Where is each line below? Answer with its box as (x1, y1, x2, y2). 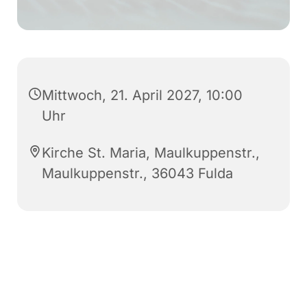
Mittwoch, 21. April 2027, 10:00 (42, 87, 243, 104)
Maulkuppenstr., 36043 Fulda (42, 165, 233, 182)
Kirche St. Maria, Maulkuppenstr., (42, 145, 260, 162)
